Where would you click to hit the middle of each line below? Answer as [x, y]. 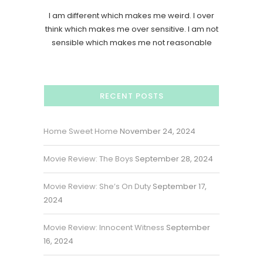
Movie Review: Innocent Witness [104, 228]
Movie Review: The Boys [88, 159]
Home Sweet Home [81, 131]
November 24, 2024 [158, 131]
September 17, [180, 187]
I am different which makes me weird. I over [131, 16]
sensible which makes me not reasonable [131, 43]
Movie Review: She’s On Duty [97, 187]
